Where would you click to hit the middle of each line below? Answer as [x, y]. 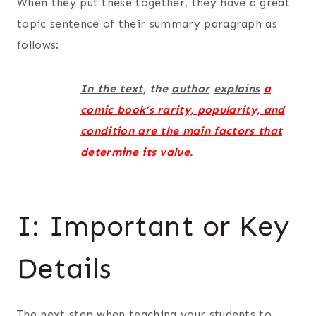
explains [237, 88]
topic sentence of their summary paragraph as [147, 23]
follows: [38, 44]
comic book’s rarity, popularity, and [183, 109]
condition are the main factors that [182, 130]
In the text [112, 88]
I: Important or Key [153, 226]
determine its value [135, 152]
